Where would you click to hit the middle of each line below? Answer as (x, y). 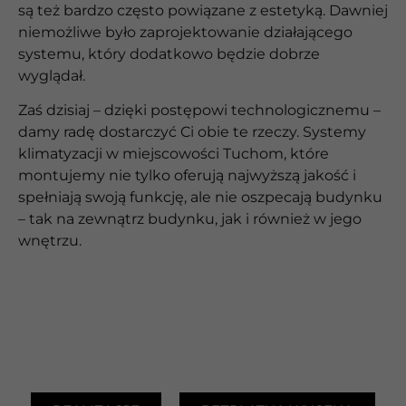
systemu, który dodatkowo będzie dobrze (169, 54)
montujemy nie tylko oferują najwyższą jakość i (187, 176)
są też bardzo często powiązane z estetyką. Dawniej (203, 11)
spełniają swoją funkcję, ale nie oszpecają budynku (200, 198)
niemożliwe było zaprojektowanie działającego (185, 33)
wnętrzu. (50, 241)
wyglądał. (52, 76)
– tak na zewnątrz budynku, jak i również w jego (190, 219)
